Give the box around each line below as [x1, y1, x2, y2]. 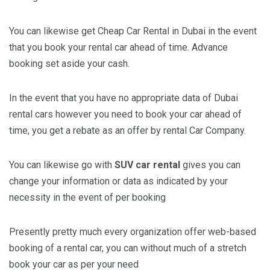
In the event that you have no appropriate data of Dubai [9, 92, 238, 104]
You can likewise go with [9, 159, 115, 171]
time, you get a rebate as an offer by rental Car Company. [9, 125, 246, 136]
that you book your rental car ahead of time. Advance [9, 42, 228, 53]
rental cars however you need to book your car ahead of [9, 108, 242, 120]
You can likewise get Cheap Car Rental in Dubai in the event [9, 25, 257, 37]
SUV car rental [115, 159, 180, 171]
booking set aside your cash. [9, 58, 130, 69]
